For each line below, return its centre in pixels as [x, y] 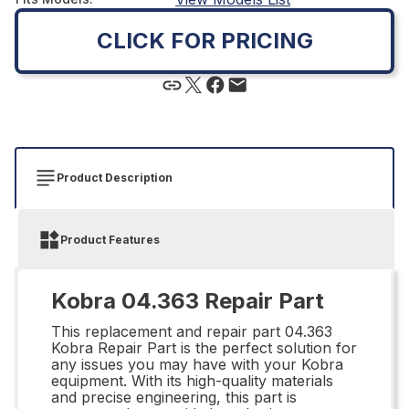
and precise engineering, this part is [174, 397]
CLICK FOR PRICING [204, 40]
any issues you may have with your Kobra [197, 364]
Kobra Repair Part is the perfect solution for [204, 347]
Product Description [115, 177]
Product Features [110, 239]
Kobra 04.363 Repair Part [188, 300]
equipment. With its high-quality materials [192, 380]
